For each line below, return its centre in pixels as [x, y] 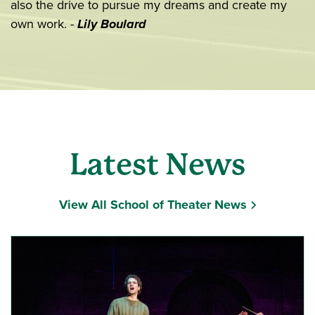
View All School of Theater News [153, 205]
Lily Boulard [112, 24]
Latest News [157, 165]
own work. [40, 24]
